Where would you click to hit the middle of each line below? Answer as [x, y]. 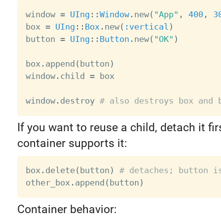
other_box [48, 183]
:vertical [146, 27]
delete [60, 170]
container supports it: [72, 144]
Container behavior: [67, 210]
